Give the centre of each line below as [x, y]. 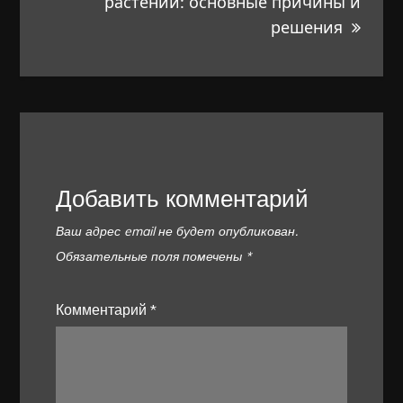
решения [306, 27]
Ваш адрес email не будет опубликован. [177, 231]
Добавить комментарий [183, 198]
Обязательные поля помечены [151, 256]
